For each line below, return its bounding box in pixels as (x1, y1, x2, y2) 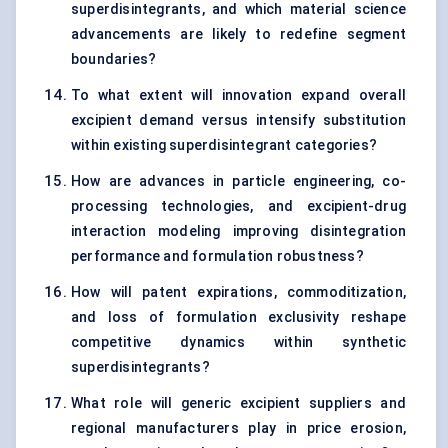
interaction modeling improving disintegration (71, 223, 406, 240)
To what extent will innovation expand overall (71, 87, 406, 104)
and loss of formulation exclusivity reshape (71, 309, 406, 326)
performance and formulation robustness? (71, 248, 364, 265)
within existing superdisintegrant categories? (71, 137, 377, 154)
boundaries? (71, 51, 157, 68)
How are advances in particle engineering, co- (71, 173, 406, 190)
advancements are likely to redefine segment (71, 26, 406, 43)
